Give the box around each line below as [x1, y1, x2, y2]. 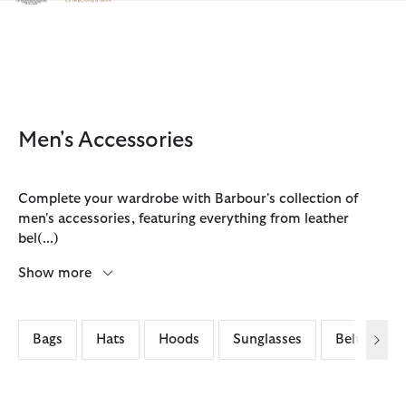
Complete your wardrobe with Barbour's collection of [18, 191, 358, 206]
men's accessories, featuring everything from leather [18, 211, 349, 226]
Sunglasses [233, 332, 302, 346]
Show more [18, 266, 95, 280]
